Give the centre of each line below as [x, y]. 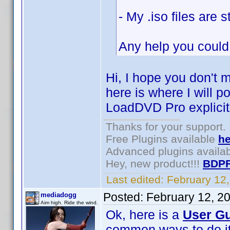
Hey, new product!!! [154, 164]
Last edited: [135, 179]
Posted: [125, 197]
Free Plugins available [162, 139]
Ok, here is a [144, 215]
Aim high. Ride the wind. [69, 203]
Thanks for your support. [166, 127]
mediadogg [59, 195]
